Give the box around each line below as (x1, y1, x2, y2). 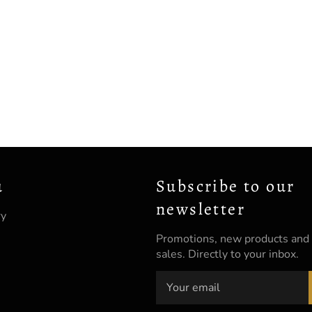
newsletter (156, 198, 245, 221)
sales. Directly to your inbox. (156, 247, 299, 263)
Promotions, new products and (156, 231, 309, 247)
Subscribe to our (156, 175, 295, 198)
